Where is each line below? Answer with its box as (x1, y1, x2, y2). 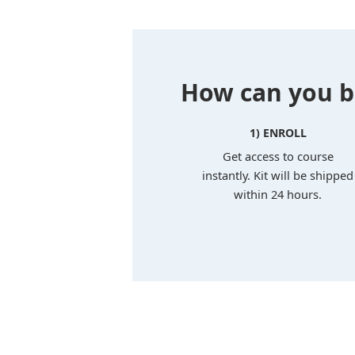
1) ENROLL (249, 125, 307, 141)
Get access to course (222, 148, 334, 165)
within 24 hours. (234, 186, 323, 203)
